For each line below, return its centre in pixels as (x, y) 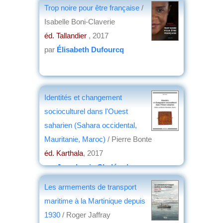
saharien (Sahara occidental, (91, 125)
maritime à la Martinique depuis (95, 201)
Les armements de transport (90, 187)
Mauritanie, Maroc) (75, 139)
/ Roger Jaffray (86, 215)
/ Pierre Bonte (129, 139)
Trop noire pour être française (93, 7)
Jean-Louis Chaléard (93, 167)
